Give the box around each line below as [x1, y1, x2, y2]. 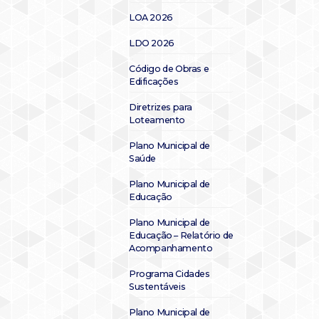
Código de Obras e [129, 63, 209, 74]
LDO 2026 [129, 38, 174, 48]
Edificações [129, 76, 179, 87]
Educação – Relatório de [129, 230, 234, 241]
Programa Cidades [129, 268, 210, 279]
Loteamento [129, 115, 185, 125]
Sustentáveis [129, 281, 186, 292]
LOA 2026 [129, 12, 173, 23]
